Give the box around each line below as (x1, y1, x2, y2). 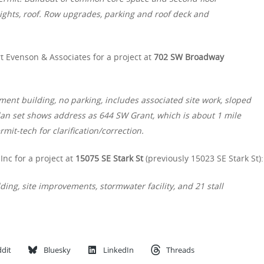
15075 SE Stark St (75, 152, 146, 164)
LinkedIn (103, 244, 134, 255)
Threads (166, 244, 194, 255)
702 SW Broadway (154, 51, 224, 62)
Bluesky (44, 244, 71, 255)
